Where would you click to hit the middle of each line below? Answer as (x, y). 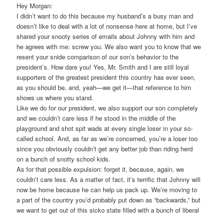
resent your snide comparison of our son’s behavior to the (98, 56)
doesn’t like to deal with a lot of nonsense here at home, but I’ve (107, 26)
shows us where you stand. (55, 97)
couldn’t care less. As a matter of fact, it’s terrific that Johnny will (109, 179)
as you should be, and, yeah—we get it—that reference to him (104, 87)
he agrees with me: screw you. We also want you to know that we (109, 46)
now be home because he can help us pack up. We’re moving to (107, 189)
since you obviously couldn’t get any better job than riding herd (105, 148)
